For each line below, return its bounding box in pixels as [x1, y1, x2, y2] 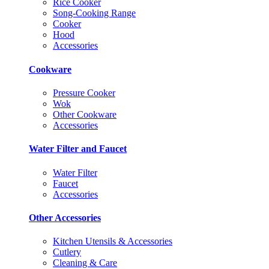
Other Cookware [53, 109, 116, 119]
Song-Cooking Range [53, 8, 136, 19]
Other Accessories [29, 212, 101, 223]
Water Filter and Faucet [29, 144, 127, 154]
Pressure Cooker [53, 87, 115, 98]
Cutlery [53, 247, 81, 258]
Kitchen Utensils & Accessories [53, 236, 172, 247]
